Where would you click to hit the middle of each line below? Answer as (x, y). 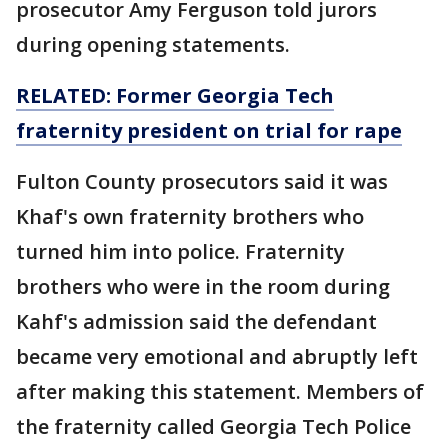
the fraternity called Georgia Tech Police (213, 426)
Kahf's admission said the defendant (196, 321)
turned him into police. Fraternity (180, 251)
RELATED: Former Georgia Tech (175, 95)
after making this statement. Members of (220, 391)
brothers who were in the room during (203, 286)
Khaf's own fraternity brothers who (190, 216)
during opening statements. (153, 44)
